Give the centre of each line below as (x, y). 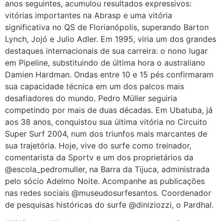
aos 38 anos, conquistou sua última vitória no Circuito (106, 122)
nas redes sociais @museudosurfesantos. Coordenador (108, 193)
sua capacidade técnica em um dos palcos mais (94, 86)
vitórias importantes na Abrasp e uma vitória (89, 15)
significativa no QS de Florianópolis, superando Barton (107, 27)
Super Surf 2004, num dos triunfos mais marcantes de (106, 134)
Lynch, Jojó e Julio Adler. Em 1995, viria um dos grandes (110, 39)
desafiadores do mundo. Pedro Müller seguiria (91, 98)
